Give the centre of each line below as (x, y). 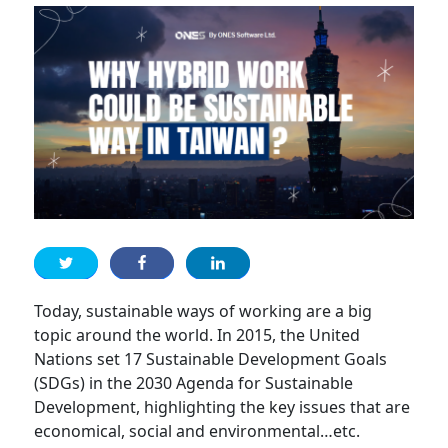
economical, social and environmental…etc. (197, 430)
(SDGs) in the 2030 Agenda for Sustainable (194, 382)
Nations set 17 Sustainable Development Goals (211, 358)
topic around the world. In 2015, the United (197, 334)
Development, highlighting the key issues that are (222, 406)
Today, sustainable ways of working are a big (203, 310)
